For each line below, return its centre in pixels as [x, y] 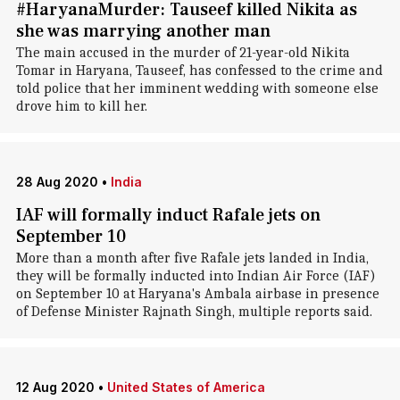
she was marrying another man [143, 31]
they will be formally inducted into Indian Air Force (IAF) [196, 276]
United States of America [186, 387]
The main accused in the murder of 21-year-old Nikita [183, 53]
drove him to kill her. [81, 106]
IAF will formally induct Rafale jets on [168, 215]
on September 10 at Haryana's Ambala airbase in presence [197, 294]
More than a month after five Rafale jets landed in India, [192, 258]
